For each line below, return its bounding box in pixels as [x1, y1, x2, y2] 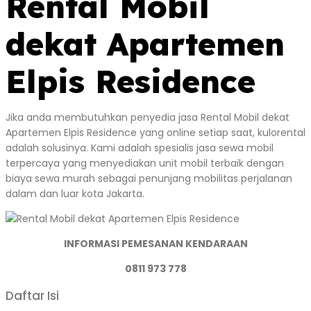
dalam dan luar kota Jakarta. [6, 187, 144, 201]
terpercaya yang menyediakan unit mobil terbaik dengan [6, 156, 284, 170]
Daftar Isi [6, 287, 59, 304]
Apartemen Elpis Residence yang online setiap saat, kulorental [6, 126, 305, 140]
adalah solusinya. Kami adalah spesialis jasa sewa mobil [6, 141, 274, 155]
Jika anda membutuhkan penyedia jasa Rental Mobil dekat [6, 110, 289, 124]
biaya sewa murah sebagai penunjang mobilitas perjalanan [6, 171, 292, 185]
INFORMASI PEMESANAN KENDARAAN [63, 237, 248, 251]
